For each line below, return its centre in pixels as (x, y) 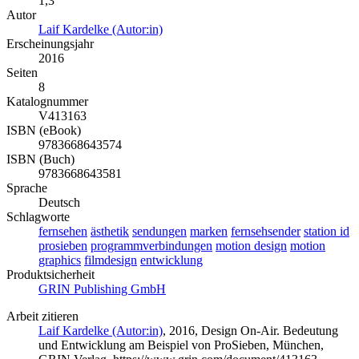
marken (209, 232)
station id (327, 232)
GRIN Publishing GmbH (102, 289)
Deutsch (59, 203)
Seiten (22, 73)
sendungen (159, 232)
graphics (60, 260)
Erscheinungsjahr (50, 44)
